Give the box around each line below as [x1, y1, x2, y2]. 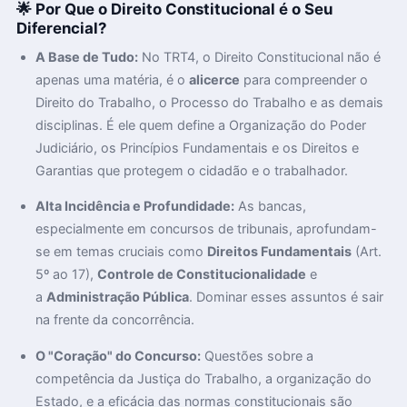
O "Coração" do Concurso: [35, 347, 202, 363]
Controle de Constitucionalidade [97, 266, 307, 283]
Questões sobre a [201, 347, 314, 363]
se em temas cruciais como [35, 243, 208, 260]
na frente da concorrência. [35, 312, 195, 328]
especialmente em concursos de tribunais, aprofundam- [35, 221, 378, 237]
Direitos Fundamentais [207, 243, 352, 260]
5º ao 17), [35, 266, 98, 283]
